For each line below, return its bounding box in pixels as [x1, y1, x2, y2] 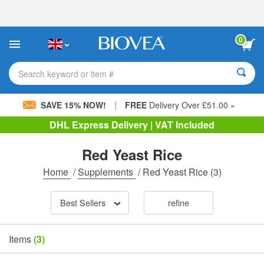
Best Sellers [60, 196, 105, 209]
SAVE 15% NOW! [38, 99, 108, 111]
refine [167, 196, 189, 209]
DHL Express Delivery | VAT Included [49, 118, 214, 131]
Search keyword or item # [18, 67, 114, 80]
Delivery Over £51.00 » [147, 99, 235, 111]
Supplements [77, 165, 136, 179]
